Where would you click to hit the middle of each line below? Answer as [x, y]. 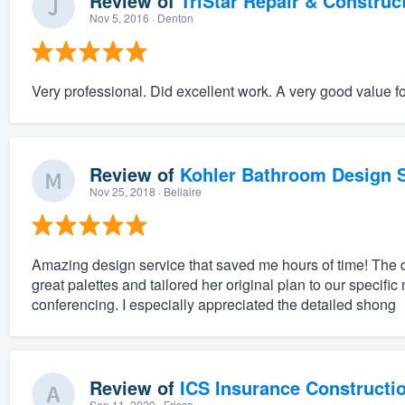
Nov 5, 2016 [119, 18]
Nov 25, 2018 [122, 192]
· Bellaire [178, 192]
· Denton [171, 18]
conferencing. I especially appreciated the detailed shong [213, 305]
